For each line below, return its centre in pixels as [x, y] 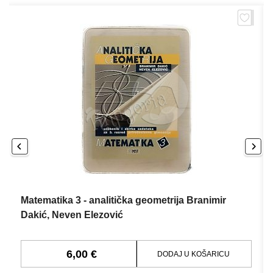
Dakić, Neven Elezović [72, 215]
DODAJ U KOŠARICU [194, 254]
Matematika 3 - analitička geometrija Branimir [123, 200]
